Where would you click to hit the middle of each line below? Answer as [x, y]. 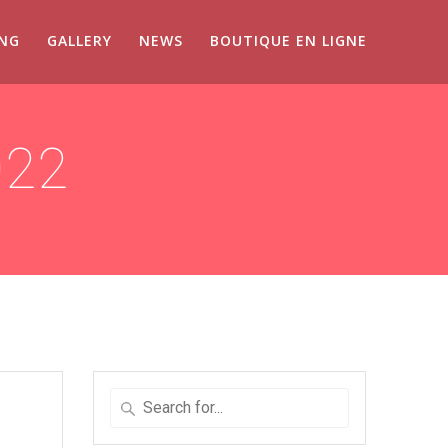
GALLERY [79, 40]
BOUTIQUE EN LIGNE [289, 40]
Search [132, 398]
